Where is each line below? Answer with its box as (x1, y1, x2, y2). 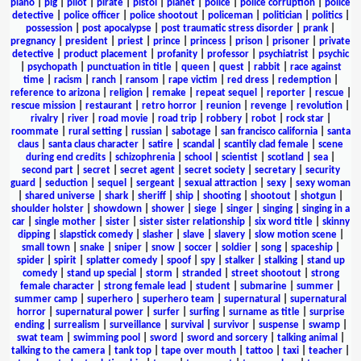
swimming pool (73, 332, 140, 343)
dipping (17, 229, 50, 240)
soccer (184, 242, 212, 253)
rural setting (68, 126, 122, 137)
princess (190, 35, 226, 47)
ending (14, 319, 44, 330)
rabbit (253, 61, 280, 73)
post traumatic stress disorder (161, 23, 293, 34)
